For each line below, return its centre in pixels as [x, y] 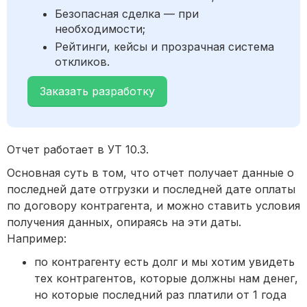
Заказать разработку [97, 91]
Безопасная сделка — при [127, 14]
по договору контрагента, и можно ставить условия [153, 206]
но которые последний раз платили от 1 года [160, 295]
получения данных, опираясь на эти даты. [124, 222]
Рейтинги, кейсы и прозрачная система [164, 47]
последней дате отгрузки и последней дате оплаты [151, 189]
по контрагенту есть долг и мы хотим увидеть [164, 262]
